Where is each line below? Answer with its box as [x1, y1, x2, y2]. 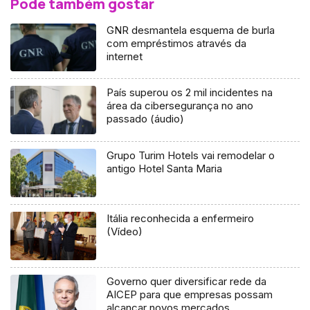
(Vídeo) [107, 225, 143, 239]
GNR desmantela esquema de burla [107, 23, 275, 37]
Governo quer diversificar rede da [107, 275, 267, 289]
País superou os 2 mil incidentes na [107, 86, 273, 100]
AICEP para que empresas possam [107, 288, 273, 302]
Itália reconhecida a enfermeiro [107, 212, 255, 226]
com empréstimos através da [107, 36, 247, 50]
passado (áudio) [107, 112, 185, 126]
